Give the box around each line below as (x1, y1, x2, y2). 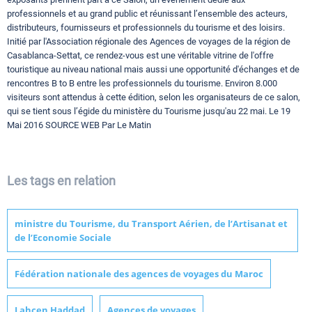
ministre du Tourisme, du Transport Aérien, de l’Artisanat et (15, 217, 288, 230)
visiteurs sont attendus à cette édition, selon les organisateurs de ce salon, (7, 91, 300, 102)
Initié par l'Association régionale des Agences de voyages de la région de (7, 36, 290, 47)
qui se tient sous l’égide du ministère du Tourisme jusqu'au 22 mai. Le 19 (7, 105, 290, 116)
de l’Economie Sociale (15, 231, 111, 244)
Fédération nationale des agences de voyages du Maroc (15, 267, 263, 280)
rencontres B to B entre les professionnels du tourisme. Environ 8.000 (7, 77, 277, 88)
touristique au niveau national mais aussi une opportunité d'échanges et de (7, 63, 299, 75)
